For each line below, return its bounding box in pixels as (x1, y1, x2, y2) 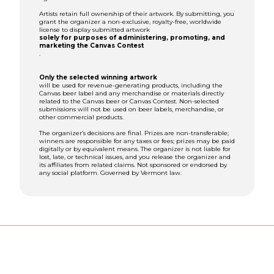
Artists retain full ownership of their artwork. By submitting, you (39, 10, 234, 18)
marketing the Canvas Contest (39, 42, 144, 50)
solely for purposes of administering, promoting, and (39, 34, 225, 42)
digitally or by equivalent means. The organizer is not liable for (39, 145, 231, 154)
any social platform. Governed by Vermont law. (39, 169, 182, 177)
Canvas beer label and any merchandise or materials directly (39, 89, 224, 98)
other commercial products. (39, 113, 124, 122)
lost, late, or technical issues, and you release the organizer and (39, 153, 231, 161)
